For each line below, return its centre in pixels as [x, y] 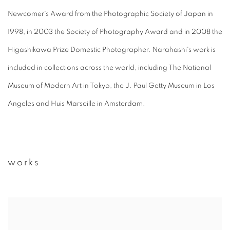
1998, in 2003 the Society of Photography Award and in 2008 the [115, 32]
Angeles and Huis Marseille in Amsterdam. [76, 103]
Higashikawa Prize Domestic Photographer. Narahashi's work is [112, 50]
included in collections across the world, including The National [109, 68]
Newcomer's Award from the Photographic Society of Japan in [110, 14]
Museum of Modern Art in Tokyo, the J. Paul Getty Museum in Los [111, 85]
